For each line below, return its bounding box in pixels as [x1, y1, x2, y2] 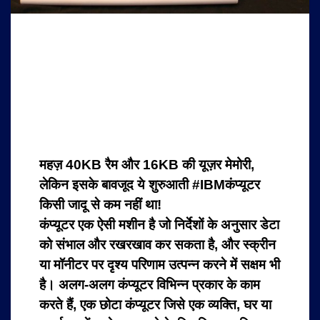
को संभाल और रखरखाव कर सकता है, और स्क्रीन [39, 237, 276, 252]
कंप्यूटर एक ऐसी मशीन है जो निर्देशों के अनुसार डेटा [39, 217, 279, 232]
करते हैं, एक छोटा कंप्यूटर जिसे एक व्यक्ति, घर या [39, 297, 271, 312]
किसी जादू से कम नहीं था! [39, 197, 161, 212]
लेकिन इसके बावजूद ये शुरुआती [39, 177, 192, 192]
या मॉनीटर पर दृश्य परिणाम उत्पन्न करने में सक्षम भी [39, 257, 280, 272]
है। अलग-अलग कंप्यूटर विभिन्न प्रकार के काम [39, 277, 260, 292]
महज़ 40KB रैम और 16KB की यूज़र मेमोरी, [39, 157, 254, 172]
